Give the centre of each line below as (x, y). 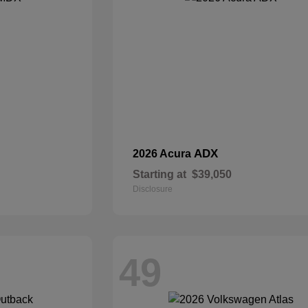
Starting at (160, 174)
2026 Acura (164, 154)
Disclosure (153, 189)
